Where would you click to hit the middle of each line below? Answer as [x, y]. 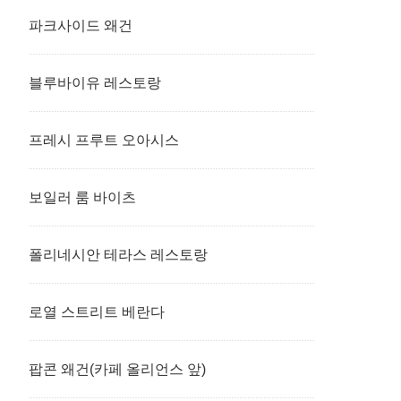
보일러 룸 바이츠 [82, 197]
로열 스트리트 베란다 [97, 312]
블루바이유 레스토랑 [95, 83]
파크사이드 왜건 [81, 26]
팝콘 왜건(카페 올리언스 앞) [117, 369]
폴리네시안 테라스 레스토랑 [118, 255]
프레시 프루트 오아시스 [104, 140]
